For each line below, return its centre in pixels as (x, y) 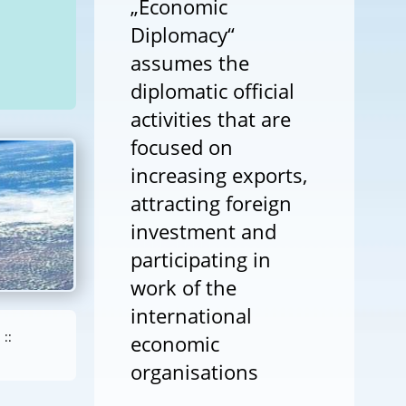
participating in (200, 259)
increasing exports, (218, 175)
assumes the (189, 63)
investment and (203, 231)
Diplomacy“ (182, 34)
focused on (181, 147)
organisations (194, 372)
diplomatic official (212, 91)
